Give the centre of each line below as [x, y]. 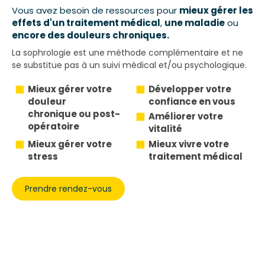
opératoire [54, 126]
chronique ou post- [74, 114]
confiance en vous [192, 101]
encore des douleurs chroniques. [91, 35]
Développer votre [190, 89]
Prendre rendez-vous [68, 189]
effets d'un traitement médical [86, 22]
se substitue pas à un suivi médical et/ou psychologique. [129, 65]
